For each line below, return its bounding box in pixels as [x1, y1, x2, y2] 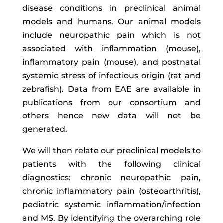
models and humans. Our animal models [22, 17, 201, 26]
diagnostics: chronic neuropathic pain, [22, 173, 201, 182]
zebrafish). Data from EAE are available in [22, 84, 201, 94]
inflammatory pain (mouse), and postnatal [22, 57, 201, 67]
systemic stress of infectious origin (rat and [22, 71, 201, 80]
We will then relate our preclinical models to [22, 146, 201, 155]
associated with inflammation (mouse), [22, 44, 201, 53]
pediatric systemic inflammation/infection [22, 200, 201, 209]
